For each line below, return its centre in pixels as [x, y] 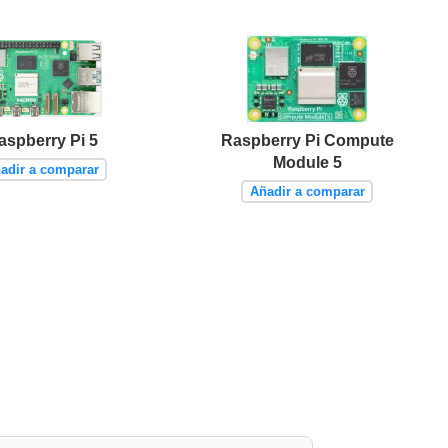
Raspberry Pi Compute [307, 140]
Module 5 [307, 162]
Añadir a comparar [307, 191]
